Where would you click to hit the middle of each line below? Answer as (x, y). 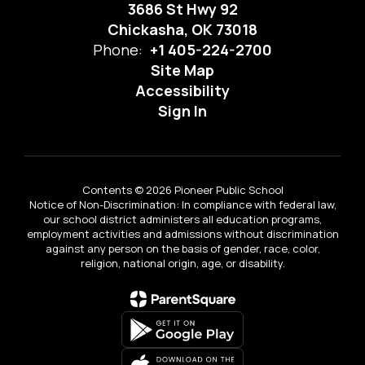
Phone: (118, 50)
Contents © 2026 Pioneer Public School (182, 190)
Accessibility (182, 90)
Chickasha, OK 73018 (182, 29)
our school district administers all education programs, (182, 219)
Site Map (182, 70)
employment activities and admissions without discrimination (182, 234)
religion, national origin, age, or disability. (182, 263)
